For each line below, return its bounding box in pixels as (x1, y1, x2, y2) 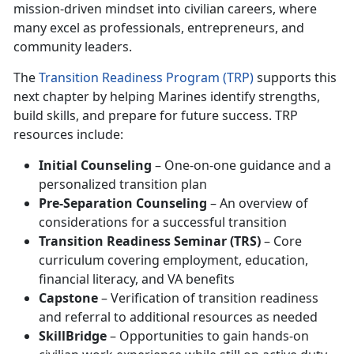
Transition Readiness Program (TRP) (39, 68, 254, 86)
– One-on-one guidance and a (152, 156, 331, 174)
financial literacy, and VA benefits (39, 269, 235, 288)
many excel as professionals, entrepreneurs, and (13, 18, 304, 36)
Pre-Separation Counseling (39, 194, 207, 212)
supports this (254, 68, 337, 86)
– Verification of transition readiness (98, 288, 318, 307)
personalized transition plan (39, 175, 207, 193)
